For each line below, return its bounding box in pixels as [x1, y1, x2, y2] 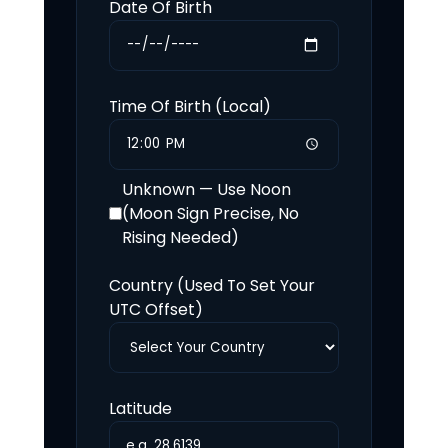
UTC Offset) [108, 297, 203, 321]
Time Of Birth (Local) [108, 94, 271, 118]
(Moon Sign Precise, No [121, 201, 299, 225]
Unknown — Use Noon [121, 177, 291, 201]
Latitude [108, 397, 172, 421]
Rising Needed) [121, 225, 239, 249]
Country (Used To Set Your [108, 273, 315, 297]
